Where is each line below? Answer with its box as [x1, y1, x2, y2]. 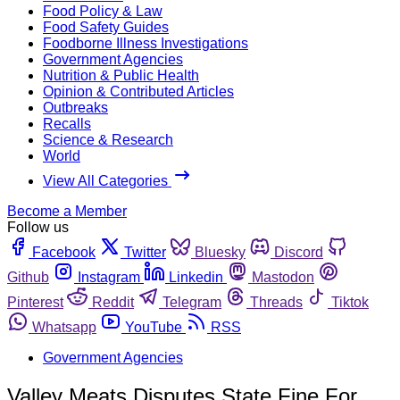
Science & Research [43, 131, 173, 147]
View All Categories [43, 172, 171, 188]
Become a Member [7, 203, 127, 219]
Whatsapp [32, 319, 96, 335]
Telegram [162, 294, 221, 310]
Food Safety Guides [43, 19, 169, 35]
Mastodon [252, 269, 314, 285]
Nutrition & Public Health [43, 67, 199, 83]
